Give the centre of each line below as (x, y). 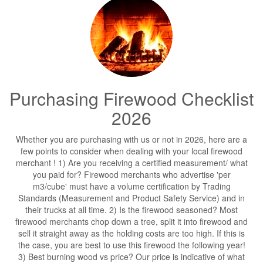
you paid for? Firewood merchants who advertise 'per (131, 174)
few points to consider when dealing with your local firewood (131, 151)
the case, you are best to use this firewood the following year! (131, 245)
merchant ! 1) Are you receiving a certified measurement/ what (131, 163)
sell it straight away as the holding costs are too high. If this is (131, 233)
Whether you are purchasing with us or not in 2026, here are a (131, 139)
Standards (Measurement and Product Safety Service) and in (131, 198)
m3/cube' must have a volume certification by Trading (131, 186)
